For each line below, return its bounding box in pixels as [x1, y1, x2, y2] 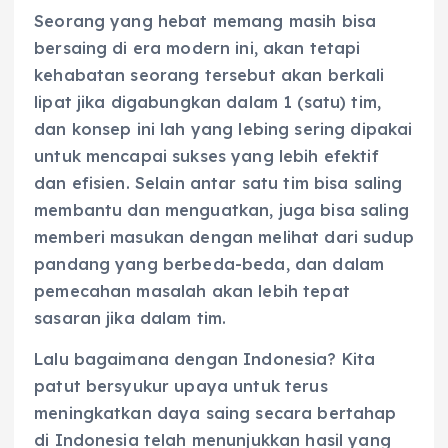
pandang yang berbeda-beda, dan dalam [34, 253, 385, 274]
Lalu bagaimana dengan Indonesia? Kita [34, 349, 376, 369]
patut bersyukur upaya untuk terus [34, 376, 328, 396]
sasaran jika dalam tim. [34, 307, 227, 328]
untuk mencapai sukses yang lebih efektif [34, 145, 379, 166]
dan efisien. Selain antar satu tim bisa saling [34, 172, 403, 193]
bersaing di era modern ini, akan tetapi [34, 37, 361, 58]
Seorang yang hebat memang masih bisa [34, 10, 377, 31]
